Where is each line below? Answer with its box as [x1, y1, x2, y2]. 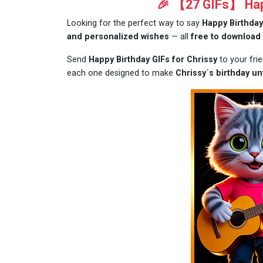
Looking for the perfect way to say [67, 18, 202, 28]
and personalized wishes [67, 32, 169, 42]
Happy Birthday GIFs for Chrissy [89, 55, 220, 65]
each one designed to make [67, 68, 176, 78]
